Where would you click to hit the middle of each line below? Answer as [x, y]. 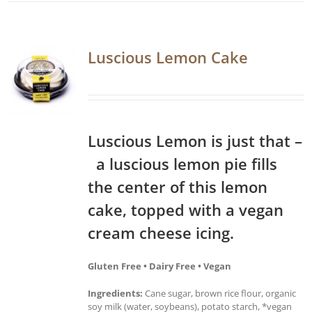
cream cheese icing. [161, 232]
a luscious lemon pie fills [182, 163]
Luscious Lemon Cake [168, 57]
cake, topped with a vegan [186, 209]
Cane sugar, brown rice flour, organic [219, 293]
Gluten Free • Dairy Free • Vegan [159, 266]
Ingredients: [115, 293]
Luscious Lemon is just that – [195, 140]
